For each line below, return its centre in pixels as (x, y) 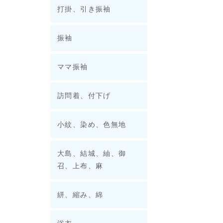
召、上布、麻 (80, 166)
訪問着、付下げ (84, 96)
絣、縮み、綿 (80, 195)
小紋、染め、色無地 (92, 124)
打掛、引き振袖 (84, 9)
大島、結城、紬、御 (92, 153)
